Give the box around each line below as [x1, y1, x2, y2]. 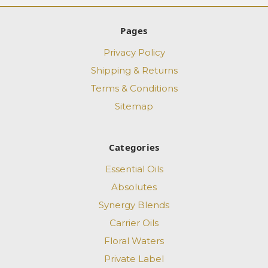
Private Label [104, 253, 164, 265]
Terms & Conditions [90, 83, 178, 95]
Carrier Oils [109, 217, 159, 229]
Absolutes [111, 181, 157, 193]
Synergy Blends [99, 199, 169, 211]
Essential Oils [105, 163, 163, 175]
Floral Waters [104, 235, 164, 247]
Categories [108, 141, 160, 154]
